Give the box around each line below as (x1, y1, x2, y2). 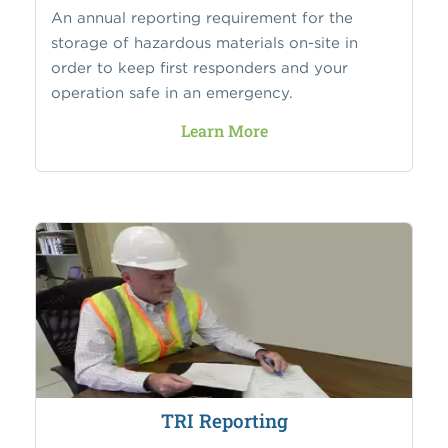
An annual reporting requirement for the (51, 7, 353, 27)
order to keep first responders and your (51, 57, 348, 77)
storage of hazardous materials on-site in (51, 32, 358, 52)
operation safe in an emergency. (51, 82, 293, 102)
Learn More (180, 119, 268, 141)
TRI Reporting (160, 407, 288, 433)
